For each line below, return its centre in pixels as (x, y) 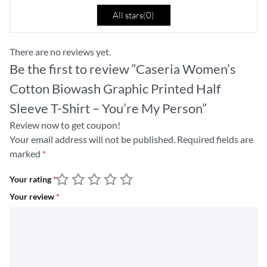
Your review (33, 196)
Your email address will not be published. (92, 139)
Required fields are (215, 139)
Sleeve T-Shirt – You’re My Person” (108, 108)
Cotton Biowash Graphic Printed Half (115, 88)
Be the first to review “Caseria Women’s (123, 69)
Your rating (31, 180)
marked (26, 153)
